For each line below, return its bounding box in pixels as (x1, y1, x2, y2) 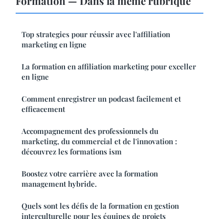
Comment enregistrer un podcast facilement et (22, 93, 181, 104)
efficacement (22, 104, 65, 114)
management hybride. (22, 178, 97, 189)
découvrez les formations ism (22, 146, 122, 156)
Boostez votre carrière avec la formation (22, 168, 158, 178)
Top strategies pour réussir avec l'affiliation (22, 29, 170, 39)
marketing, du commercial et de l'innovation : (22, 136, 177, 146)
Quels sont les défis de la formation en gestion (22, 200, 179, 211)
